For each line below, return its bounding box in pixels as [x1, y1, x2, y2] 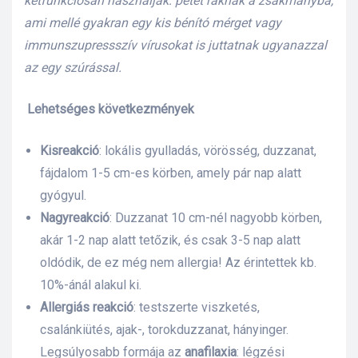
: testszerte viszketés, [133, 300, 260, 316]
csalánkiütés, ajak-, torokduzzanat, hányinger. [40, 322, 288, 338]
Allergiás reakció [40, 300, 133, 316]
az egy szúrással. [24, 60, 121, 76]
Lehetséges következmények [27, 101, 194, 117]
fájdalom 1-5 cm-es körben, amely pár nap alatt [40, 165, 301, 181]
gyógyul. [40, 188, 86, 204]
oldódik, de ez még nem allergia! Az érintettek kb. [40, 255, 316, 271]
